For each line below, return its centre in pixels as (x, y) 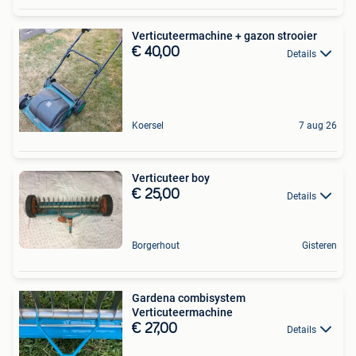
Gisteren (319, 245)
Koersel (148, 126)
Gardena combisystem (189, 298)
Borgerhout (156, 245)
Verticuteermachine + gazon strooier (224, 36)
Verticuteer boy (171, 178)
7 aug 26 (318, 126)
